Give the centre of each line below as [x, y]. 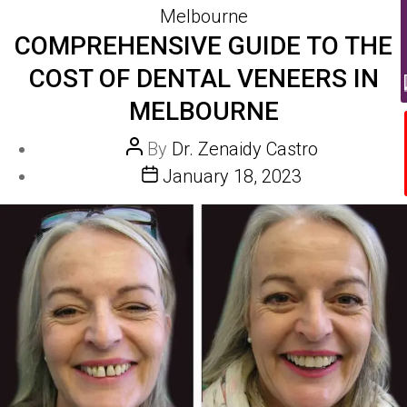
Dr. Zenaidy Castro [244, 149]
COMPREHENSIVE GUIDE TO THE [203, 46]
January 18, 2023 [232, 176]
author [151, 175]
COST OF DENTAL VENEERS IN [203, 79]
